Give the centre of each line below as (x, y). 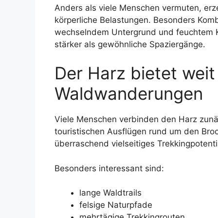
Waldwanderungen (129, 94)
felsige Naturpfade (116, 205)
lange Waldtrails (110, 193)
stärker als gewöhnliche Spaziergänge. (130, 44)
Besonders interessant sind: (109, 168)
